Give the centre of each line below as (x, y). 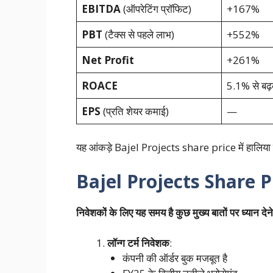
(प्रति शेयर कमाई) (135, 111)
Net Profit (108, 60)
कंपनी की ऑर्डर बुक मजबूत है (175, 258)
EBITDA (101, 9)
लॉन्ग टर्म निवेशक (138, 243)
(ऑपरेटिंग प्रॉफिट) (156, 9)
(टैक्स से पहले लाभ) (138, 34)
